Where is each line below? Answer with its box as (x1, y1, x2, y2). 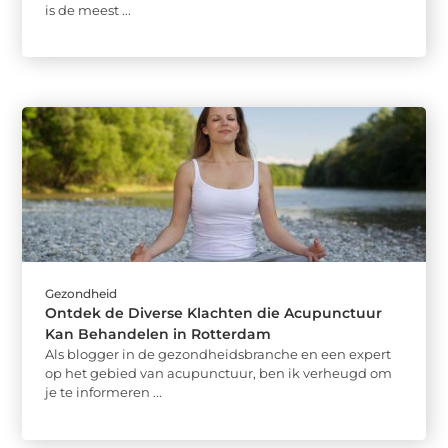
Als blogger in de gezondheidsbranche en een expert (45, 346, 392, 363)
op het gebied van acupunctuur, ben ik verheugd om (45, 365, 393, 382)
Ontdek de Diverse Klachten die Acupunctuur (45, 304, 383, 323)
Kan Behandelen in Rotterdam (45, 325, 272, 344)
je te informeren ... (45, 384, 163, 401)
